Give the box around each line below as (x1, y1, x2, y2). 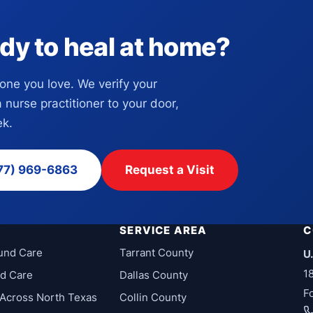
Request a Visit (125, 162, 215, 177)
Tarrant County (119, 246, 194, 260)
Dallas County (119, 268, 189, 282)
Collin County (119, 291, 187, 305)
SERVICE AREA (119, 224, 208, 238)
